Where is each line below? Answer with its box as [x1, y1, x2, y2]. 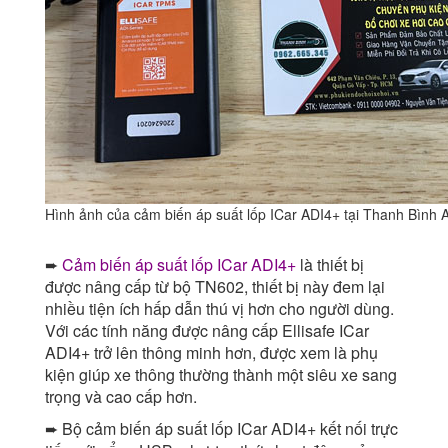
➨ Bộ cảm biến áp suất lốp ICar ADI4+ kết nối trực [45, 417, 398, 441]
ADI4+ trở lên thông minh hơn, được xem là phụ [45, 341, 378, 365]
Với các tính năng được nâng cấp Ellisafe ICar [45, 319, 369, 343]
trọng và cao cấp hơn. [45, 385, 197, 409]
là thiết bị [296, 253, 364, 277]
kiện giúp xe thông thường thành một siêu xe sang [45, 363, 397, 387]
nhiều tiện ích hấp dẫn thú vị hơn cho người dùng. [45, 297, 394, 321]
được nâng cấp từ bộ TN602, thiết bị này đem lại [45, 275, 385, 299]
